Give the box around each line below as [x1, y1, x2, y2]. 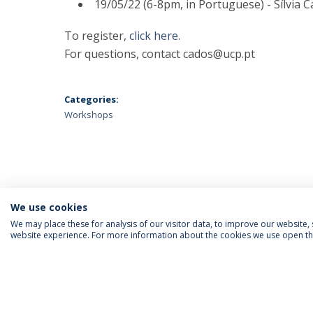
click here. [129, 28, 180, 43]
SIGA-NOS [71, 266, 118, 279]
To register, [64, 28, 129, 43]
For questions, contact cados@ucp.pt [64, 46, 255, 61]
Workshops [64, 108, 113, 121]
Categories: [64, 93, 119, 105]
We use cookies [10, 201, 87, 214]
